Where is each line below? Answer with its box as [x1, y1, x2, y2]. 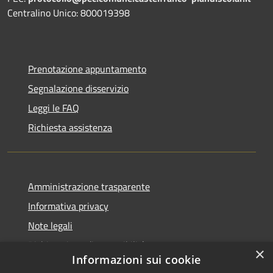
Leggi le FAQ [28, 100, 79, 115]
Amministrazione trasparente [28, 179, 150, 194]
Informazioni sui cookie [72, 252, 201, 267]
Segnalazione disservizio [28, 80, 129, 96]
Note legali [28, 218, 73, 233]
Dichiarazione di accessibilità [28, 237, 146, 252]
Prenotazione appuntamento [28, 61, 146, 76]
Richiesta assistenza [28, 119, 112, 135]
